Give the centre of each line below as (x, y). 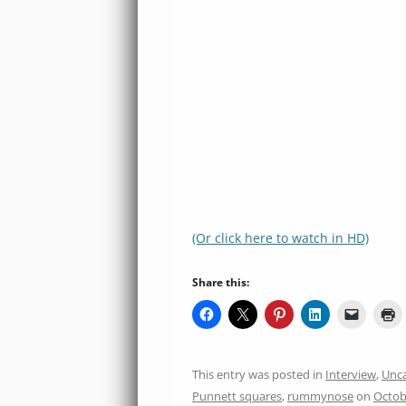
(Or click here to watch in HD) (280, 238)
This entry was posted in (259, 374)
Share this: (221, 282)
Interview (351, 374)
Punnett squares (237, 396)
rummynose (320, 396)
